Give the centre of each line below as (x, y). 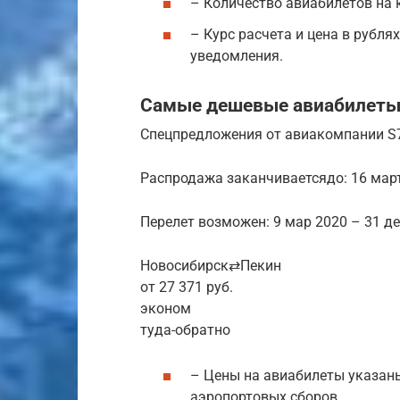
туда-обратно (185, 330)
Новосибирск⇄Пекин (211, 266)
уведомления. (237, 56)
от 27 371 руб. (187, 287)
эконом (166, 309)
